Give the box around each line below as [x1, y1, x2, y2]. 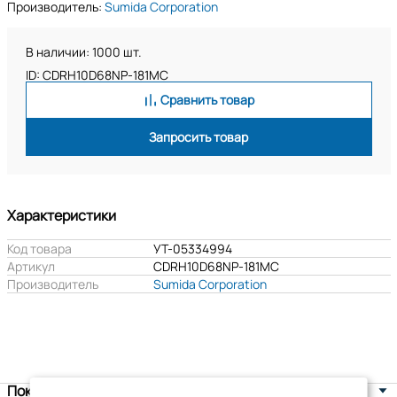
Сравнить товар [160, 91, 254, 108]
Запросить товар [149, 128, 248, 145]
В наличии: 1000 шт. [25, 43, 142, 60]
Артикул [6, 258, 55, 275]
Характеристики [6, 206, 116, 225]
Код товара [6, 240, 72, 257]
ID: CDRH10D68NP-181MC [25, 66, 168, 83]
